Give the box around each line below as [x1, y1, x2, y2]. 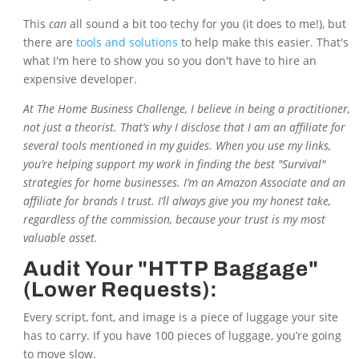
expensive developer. [22, 71, 137, 87]
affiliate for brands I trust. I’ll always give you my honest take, [22, 193, 331, 209]
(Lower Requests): [22, 278, 218, 301]
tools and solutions [75, 34, 178, 50]
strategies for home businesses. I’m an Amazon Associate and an [22, 175, 345, 191]
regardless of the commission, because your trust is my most [22, 212, 325, 228]
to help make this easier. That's [177, 34, 349, 50]
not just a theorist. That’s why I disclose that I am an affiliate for [22, 119, 345, 135]
